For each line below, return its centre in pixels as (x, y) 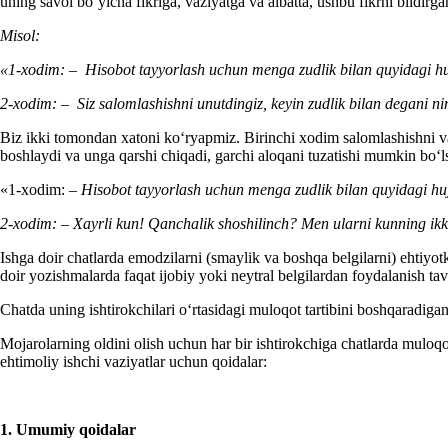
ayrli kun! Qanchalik (150, 223)
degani (408, 103)
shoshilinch (253, 223)
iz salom (111, 103)
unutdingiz (228, 103)
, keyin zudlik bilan (322, 103)
